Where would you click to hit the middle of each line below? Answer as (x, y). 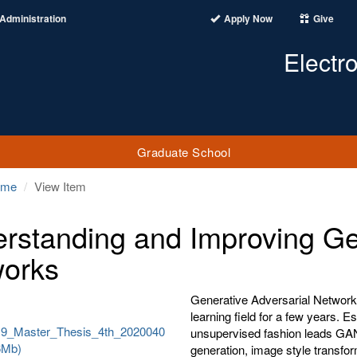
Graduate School (184, 151)
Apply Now (248, 18)
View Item (60, 186)
